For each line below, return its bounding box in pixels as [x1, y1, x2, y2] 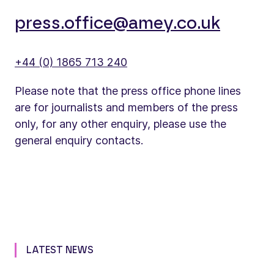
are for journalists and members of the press [15, 100, 238, 114]
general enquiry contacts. [15, 133, 143, 147]
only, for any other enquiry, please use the [15, 117, 226, 130]
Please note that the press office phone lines [15, 84, 241, 97]
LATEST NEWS [26, 245, 94, 255]
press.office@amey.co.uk [15, 15, 220, 32]
